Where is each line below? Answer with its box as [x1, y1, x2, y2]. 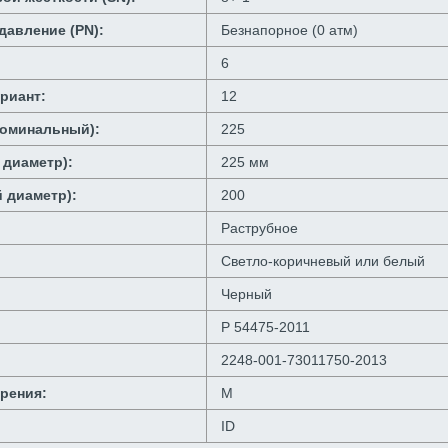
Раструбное [221, 219, 298, 236]
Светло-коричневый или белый [221, 252, 425, 269]
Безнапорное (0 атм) [221, 21, 358, 38]
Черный [221, 285, 272, 302]
